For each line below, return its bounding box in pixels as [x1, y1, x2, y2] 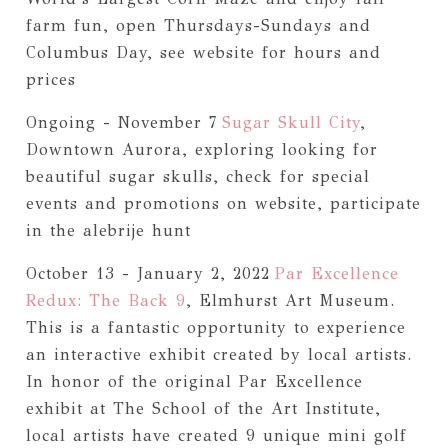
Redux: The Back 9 [25, 290, 186, 310]
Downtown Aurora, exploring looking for [25, 139, 378, 159]
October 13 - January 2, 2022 [25, 263, 270, 283]
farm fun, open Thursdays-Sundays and [25, 15, 371, 35]
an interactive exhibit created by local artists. [25, 344, 412, 364]
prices [25, 69, 76, 89]
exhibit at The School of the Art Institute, [25, 398, 381, 418]
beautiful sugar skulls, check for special [25, 166, 370, 186]
